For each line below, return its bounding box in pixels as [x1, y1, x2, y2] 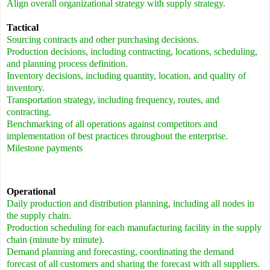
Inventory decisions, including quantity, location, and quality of [7, 71, 246, 81]
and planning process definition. [7, 58, 128, 69]
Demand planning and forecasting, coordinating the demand [7, 246, 234, 257]
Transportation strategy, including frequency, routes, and [7, 95, 219, 105]
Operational [7, 186, 55, 197]
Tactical [7, 22, 39, 33]
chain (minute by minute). [7, 234, 104, 245]
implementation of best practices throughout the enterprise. [7, 131, 228, 142]
